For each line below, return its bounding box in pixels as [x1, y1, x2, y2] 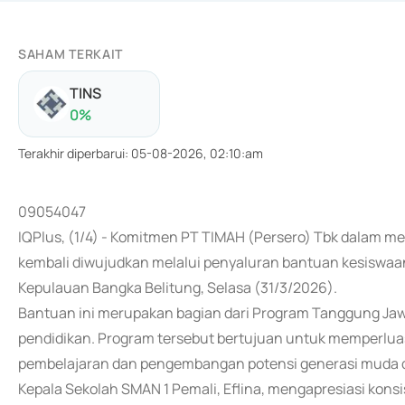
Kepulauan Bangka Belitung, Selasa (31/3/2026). [18, 278, 337, 297]
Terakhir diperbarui [18, 145, 125, 162]
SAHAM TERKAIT [18, 45, 124, 62]
